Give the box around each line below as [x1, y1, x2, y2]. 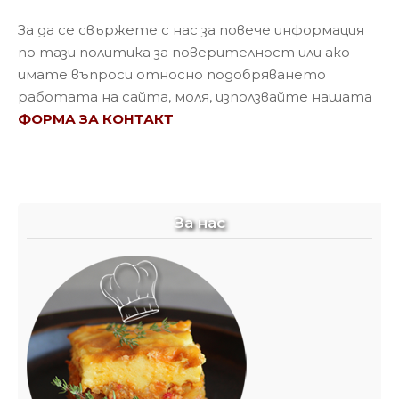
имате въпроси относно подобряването [18, 65, 326, 83]
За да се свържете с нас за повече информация [18, 20, 364, 38]
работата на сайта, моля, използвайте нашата [18, 87, 372, 105]
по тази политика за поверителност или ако [18, 43, 350, 61]
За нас [174, 214, 225, 232]
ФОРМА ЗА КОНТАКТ [18, 110, 174, 127]
